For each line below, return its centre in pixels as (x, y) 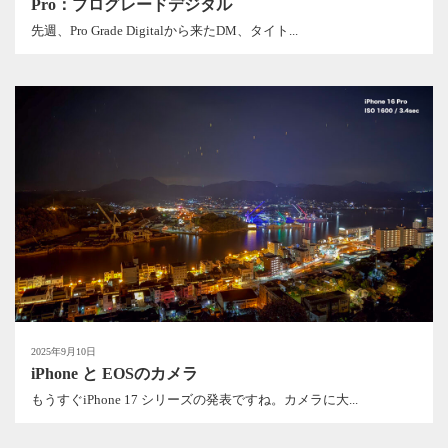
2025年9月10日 (63, 351)
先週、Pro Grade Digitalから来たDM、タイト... (164, 31)
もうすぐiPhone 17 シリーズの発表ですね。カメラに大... (194, 400)
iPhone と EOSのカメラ (114, 373)
